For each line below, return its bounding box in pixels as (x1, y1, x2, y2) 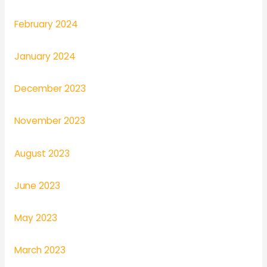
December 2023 (14, 82, 86, 95)
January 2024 (14, 49, 76, 63)
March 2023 (14, 244, 66, 257)
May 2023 (14, 212, 57, 225)
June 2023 (14, 179, 60, 192)
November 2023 (14, 114, 85, 128)
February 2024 (14, 17, 78, 30)
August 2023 (14, 147, 70, 160)
